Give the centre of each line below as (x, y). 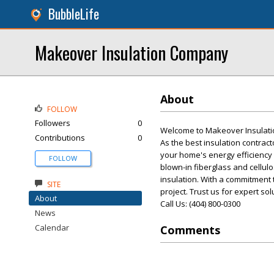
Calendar (52, 228)
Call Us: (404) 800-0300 (200, 204)
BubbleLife (74, 14)
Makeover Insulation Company (131, 52)
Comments (190, 230)
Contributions (60, 138)
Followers (53, 123)
